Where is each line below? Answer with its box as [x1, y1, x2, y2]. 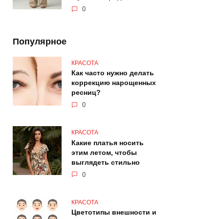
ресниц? [71, 88, 101, 97]
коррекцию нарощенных [71, 79, 156, 87]
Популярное [13, 36, 66, 46]
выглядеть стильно [71, 158, 140, 167]
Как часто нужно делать [71, 69, 154, 77]
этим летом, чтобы [71, 149, 137, 157]
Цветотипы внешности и [71, 208, 156, 217]
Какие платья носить [71, 139, 144, 147]
